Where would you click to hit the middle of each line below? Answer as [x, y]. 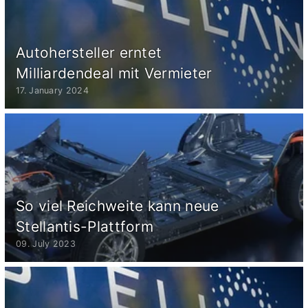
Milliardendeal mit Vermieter [114, 73]
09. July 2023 [46, 243]
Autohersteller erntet [89, 52]
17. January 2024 [52, 90]
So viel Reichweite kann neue [118, 206]
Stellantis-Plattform [85, 226]
